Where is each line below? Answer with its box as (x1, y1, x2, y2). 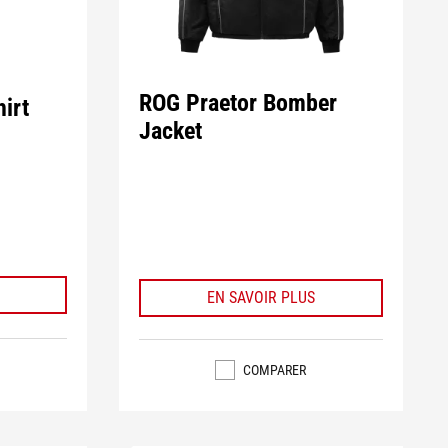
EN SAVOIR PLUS (206, 287, 315, 307)
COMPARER (243, 362, 307, 379)
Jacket (138, 116, 202, 145)
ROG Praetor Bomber (138, 88, 337, 117)
